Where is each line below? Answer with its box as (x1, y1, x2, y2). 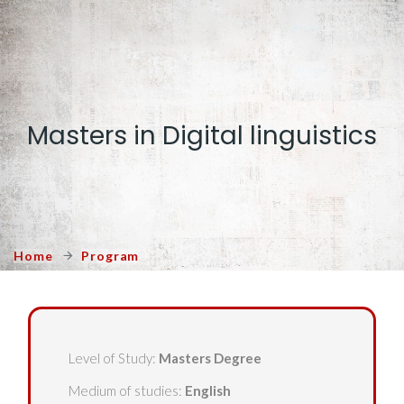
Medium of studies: (69, 382, 185, 399)
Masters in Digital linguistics (27, 117, 377, 153)
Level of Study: (69, 350, 159, 366)
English (185, 382, 231, 399)
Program (81, 248, 140, 263)
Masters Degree (159, 350, 262, 366)
